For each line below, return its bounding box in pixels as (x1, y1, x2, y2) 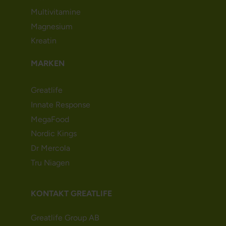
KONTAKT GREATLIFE (30, 188, 112, 198)
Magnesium (30, 21, 73, 31)
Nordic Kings (30, 129, 77, 139)
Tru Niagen (30, 157, 70, 167)
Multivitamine (30, 7, 81, 17)
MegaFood (30, 114, 69, 124)
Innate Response (30, 99, 90, 109)
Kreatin (30, 36, 56, 46)
